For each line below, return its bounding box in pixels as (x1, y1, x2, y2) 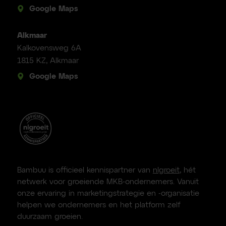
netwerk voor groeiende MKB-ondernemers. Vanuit (17, 178, 199, 186)
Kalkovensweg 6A (17, 44, 81, 52)
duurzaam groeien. (17, 212, 83, 220)
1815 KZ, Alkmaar (17, 57, 79, 65)
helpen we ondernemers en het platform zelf (17, 201, 181, 209)
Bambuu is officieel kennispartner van (17, 166, 153, 174)
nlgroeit (152, 166, 180, 174)
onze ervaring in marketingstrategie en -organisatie (17, 189, 199, 197)
